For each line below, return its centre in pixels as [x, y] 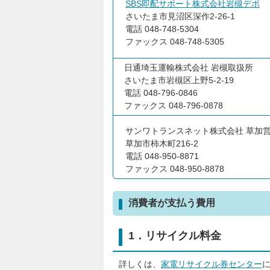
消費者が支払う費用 [172, 203]
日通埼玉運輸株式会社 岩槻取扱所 [186, 67]
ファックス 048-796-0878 [171, 105]
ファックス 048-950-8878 [175, 169]
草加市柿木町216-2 [162, 143]
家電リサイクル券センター [212, 264]
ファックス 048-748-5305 [175, 42]
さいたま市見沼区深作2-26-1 [180, 16]
